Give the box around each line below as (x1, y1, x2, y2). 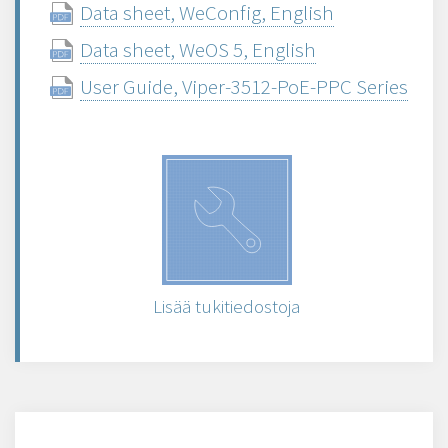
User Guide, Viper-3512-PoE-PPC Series (80, 73, 408, 100)
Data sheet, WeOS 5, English (80, 36, 316, 63)
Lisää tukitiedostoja (153, 294, 300, 318)
